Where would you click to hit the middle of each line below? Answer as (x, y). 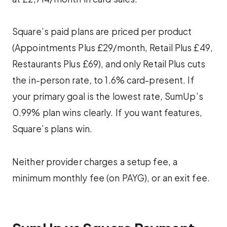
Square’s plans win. (52, 129)
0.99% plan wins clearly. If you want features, (107, 113)
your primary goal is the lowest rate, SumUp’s (108, 97)
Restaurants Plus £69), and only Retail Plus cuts (109, 64)
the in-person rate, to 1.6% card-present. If (103, 80)
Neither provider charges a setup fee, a (95, 161)
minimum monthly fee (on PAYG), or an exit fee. (111, 178)
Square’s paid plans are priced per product (102, 32)
